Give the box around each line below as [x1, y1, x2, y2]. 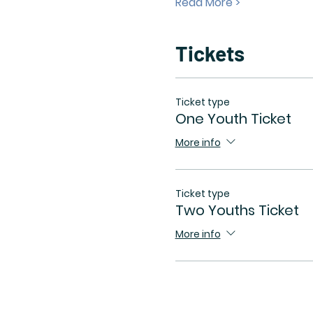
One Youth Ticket [175, 109, 291, 129]
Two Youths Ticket [175, 201, 299, 220]
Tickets [175, 41, 245, 66]
